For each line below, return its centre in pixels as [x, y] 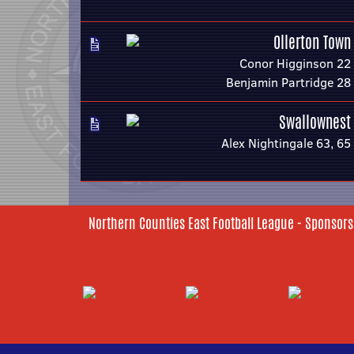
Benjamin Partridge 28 [288, 82]
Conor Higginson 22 [295, 63]
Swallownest [315, 122]
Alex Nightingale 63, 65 [286, 143]
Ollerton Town [312, 42]
